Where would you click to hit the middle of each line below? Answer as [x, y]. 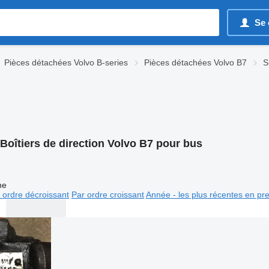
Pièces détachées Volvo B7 [195, 62]
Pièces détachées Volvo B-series [66, 62]
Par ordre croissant [107, 194]
